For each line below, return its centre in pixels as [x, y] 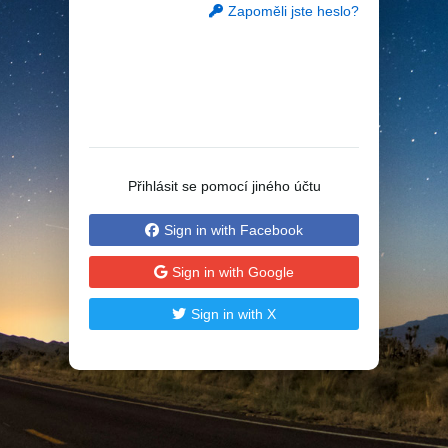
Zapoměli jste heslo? [293, 11]
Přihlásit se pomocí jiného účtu [224, 186]
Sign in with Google [233, 272]
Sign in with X [233, 314]
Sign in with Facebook [233, 230]
